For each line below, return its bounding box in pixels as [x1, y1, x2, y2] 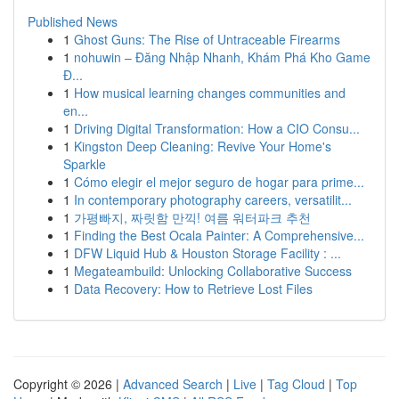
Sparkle [63, 155, 106, 173]
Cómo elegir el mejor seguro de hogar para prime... [74, 173, 364, 191]
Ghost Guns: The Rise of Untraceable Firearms [74, 30, 340, 48]
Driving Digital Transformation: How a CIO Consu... [74, 119, 360, 137]
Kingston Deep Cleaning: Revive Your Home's [74, 137, 331, 155]
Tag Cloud [267, 375, 325, 393]
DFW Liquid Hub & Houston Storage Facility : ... [74, 244, 341, 262]
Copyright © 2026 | [13, 375, 123, 393]
